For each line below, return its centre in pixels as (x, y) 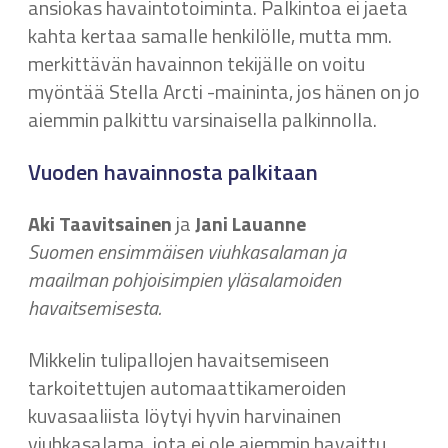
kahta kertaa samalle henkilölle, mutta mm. (210, 35)
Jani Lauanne (250, 223)
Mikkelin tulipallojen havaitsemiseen (178, 359)
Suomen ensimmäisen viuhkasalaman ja (187, 251)
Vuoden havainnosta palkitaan (173, 172)
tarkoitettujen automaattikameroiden (187, 387)
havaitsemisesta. (94, 307)
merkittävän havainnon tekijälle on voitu (196, 63)
